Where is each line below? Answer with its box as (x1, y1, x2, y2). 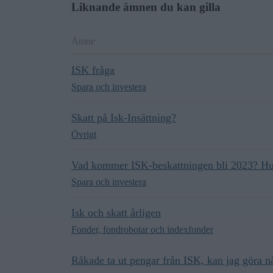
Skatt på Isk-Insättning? (71, 111, 176, 124)
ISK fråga (71, 63, 115, 76)
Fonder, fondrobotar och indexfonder (71, 224, 213, 235)
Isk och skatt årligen (71, 206, 161, 219)
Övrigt (71, 129, 96, 140)
